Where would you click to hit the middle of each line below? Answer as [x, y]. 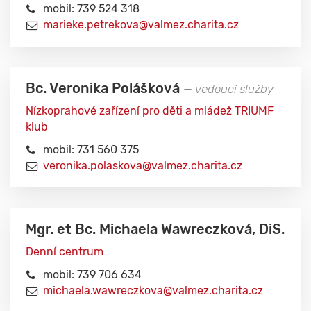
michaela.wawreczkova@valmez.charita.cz [153, 291]
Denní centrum [65, 252]
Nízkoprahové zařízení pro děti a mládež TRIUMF [150, 111]
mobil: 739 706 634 [92, 275]
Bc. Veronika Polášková [104, 89]
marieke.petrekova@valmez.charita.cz [141, 25]
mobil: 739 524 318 [91, 9]
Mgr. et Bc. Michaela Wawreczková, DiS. [155, 229]
